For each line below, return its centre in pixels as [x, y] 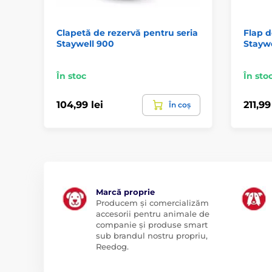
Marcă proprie [125, 192]
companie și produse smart [152, 224]
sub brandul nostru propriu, [152, 235]
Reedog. [112, 246]
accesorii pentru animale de [153, 213]
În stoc [71, 76]
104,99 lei [80, 105]
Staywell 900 [85, 43]
